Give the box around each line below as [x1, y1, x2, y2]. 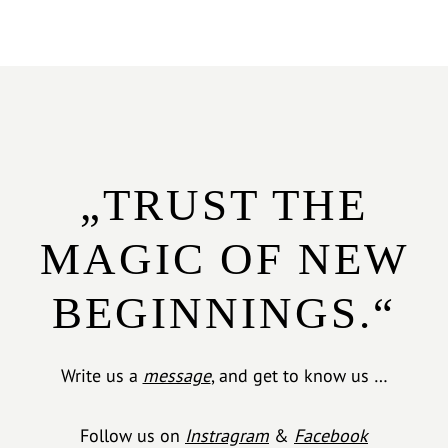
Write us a [60, 364, 143, 388]
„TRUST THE [80, 179, 368, 230]
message [142, 364, 211, 388]
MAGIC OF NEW [39, 233, 409, 284]
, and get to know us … [210, 364, 388, 388]
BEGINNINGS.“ [52, 287, 396, 338]
